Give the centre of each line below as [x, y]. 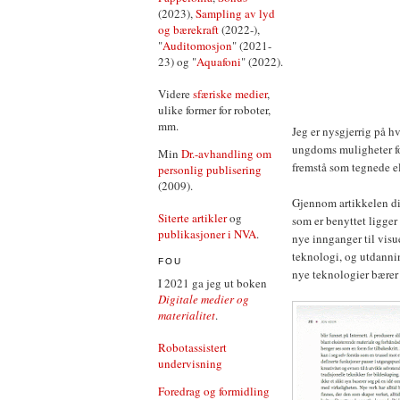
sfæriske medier [230, 94]
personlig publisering [210, 170]
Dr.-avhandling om [226, 154]
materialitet [187, 315]
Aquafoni [219, 62]
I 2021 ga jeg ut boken [212, 283]
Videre [175, 94]
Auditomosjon [197, 46]
